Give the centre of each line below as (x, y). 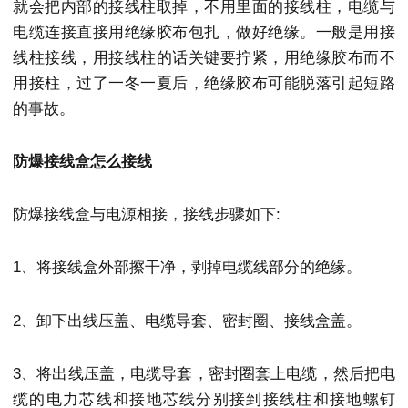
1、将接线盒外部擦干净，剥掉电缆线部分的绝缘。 (187, 268)
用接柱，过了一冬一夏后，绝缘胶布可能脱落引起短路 (204, 83)
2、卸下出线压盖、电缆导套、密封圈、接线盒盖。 (187, 321)
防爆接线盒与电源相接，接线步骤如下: (147, 215)
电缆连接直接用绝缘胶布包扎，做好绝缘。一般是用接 (204, 32)
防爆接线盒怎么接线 (82, 161)
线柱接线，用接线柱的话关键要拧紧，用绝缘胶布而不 (204, 57)
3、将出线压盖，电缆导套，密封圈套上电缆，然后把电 (204, 373)
